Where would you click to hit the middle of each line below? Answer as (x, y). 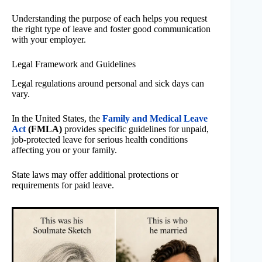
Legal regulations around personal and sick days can (108, 83)
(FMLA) (44, 129)
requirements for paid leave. (63, 185)
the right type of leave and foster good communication (111, 29)
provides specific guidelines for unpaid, (135, 129)
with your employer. (49, 40)
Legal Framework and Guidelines (74, 64)
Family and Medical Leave (155, 118)
